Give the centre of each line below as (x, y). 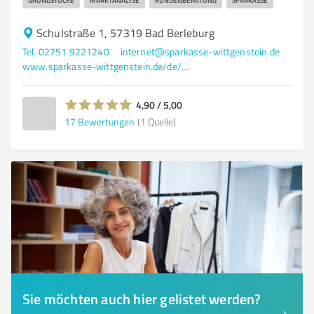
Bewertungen (106, 121)
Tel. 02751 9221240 (66, 52)
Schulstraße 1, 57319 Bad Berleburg (126, 33)
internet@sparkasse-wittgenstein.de (200, 52)
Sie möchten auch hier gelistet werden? (142, 299)
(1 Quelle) (157, 121)
